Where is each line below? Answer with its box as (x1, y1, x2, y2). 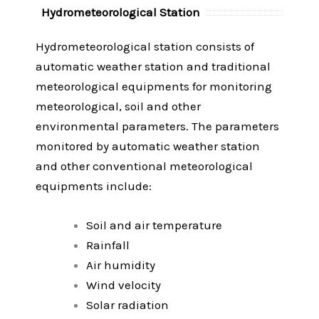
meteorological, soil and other (36, 99, 201, 113)
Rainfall (86, 238, 130, 253)
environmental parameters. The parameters (36, 119, 279, 133)
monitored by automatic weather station (36, 139, 260, 153)
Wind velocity (86, 278, 161, 293)
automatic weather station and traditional (36, 59, 271, 73)
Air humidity (86, 258, 155, 273)
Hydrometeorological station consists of (36, 39, 254, 53)
